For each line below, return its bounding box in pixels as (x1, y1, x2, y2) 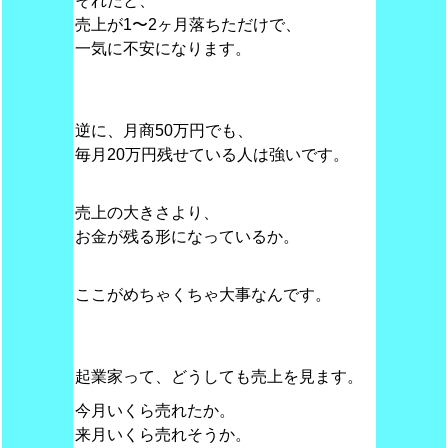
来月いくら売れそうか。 (74, 426, 251, 443)
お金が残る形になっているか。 (74, 228, 299, 245)
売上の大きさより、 (74, 204, 219, 221)
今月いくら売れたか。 (74, 402, 235, 419)
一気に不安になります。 (74, 40, 251, 57)
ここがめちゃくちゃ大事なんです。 (74, 286, 331, 303)
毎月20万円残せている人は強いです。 (74, 146, 349, 163)
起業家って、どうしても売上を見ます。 (74, 368, 363, 385)
